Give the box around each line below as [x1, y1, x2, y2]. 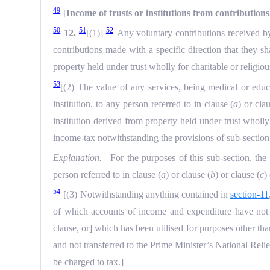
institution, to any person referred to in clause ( [53, 98, 234, 109]
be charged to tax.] [53, 257, 124, 268]
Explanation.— [53, 152, 111, 163]
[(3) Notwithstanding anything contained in [63, 189, 231, 200]
